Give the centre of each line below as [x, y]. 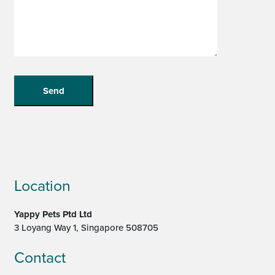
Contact [40, 258]
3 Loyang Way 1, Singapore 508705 [86, 227]
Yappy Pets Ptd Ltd [53, 214]
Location [42, 186]
